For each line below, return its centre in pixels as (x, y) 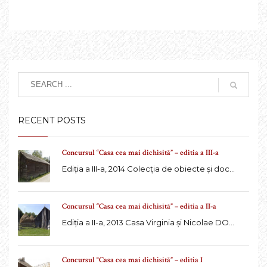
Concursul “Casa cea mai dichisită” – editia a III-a (140, 153)
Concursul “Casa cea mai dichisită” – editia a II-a (139, 206)
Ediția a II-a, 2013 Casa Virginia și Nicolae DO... (148, 222)
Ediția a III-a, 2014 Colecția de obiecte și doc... (148, 168)
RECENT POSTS (52, 120)
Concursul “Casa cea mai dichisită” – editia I (132, 260)
